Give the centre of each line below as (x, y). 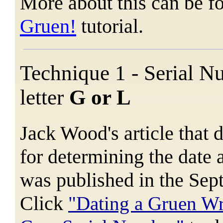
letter (45, 97)
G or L (100, 97)
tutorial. (110, 26)
